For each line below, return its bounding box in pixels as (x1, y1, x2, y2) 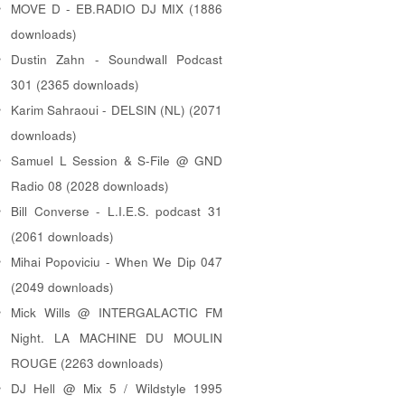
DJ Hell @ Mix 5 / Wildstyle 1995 (11, 379, 222, 397)
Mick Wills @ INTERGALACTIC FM (11, 303, 222, 321)
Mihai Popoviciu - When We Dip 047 (11, 252, 222, 270)
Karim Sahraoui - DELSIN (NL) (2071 (11, 100, 222, 118)
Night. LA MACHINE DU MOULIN (11, 328, 222, 346)
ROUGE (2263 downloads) (11, 353, 164, 372)
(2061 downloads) (11, 227, 114, 245)
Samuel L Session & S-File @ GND (11, 151, 222, 169)
